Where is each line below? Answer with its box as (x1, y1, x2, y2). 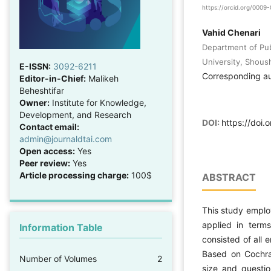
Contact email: (19, 122, 79, 132)
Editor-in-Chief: (19, 73, 86, 83)
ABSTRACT (202, 171, 256, 184)
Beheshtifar (19, 85, 64, 96)
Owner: (19, 97, 50, 108)
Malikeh (86, 73, 119, 83)
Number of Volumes (19, 253, 97, 264)
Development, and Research (19, 109, 131, 120)
